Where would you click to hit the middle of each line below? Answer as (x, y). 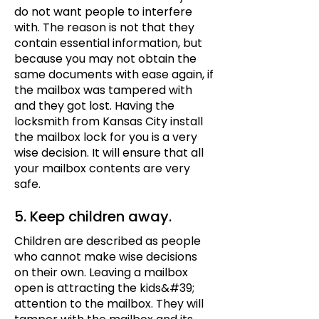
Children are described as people (108, 241)
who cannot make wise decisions (106, 257)
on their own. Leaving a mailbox (101, 272)
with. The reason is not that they (104, 27)
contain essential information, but (108, 43)
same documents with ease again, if (114, 74)
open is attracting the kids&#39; (104, 288)
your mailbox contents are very (102, 168)
